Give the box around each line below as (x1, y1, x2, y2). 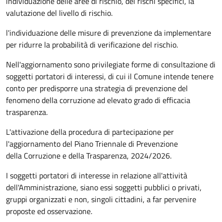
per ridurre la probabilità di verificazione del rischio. (6, 39, 178, 51)
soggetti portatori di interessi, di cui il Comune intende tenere (6, 70, 214, 82)
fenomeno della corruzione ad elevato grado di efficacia (6, 94, 190, 106)
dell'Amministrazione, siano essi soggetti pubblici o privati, (6, 181, 202, 193)
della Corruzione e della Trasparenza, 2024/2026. (6, 150, 171, 162)
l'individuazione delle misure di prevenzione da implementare (6, 27, 211, 39)
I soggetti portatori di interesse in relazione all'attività (6, 169, 187, 181)
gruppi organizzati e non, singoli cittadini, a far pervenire (6, 193, 196, 205)
